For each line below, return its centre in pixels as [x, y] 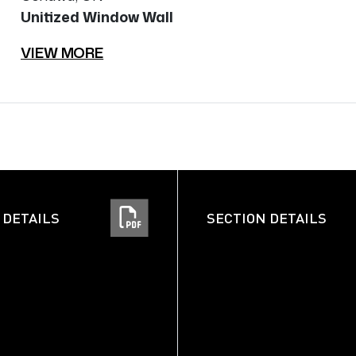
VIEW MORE [62, 53]
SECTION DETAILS [267, 218]
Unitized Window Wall [97, 17]
